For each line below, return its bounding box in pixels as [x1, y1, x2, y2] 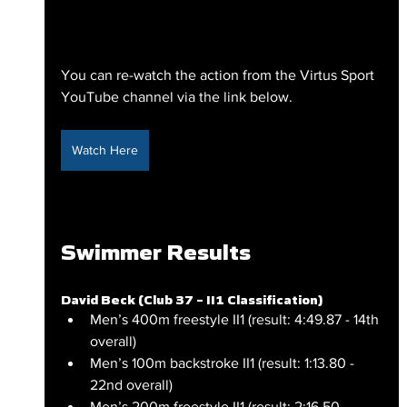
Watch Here [71, 142, 138, 157]
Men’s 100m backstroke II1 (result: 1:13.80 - [89, 354, 358, 371]
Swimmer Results [60, 238, 251, 265]
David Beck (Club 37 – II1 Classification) [60, 291, 323, 308]
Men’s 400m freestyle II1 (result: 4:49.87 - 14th [89, 311, 382, 327]
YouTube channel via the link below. [60, 88, 293, 104]
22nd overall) [89, 376, 173, 392]
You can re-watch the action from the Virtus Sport [60, 66, 378, 83]
